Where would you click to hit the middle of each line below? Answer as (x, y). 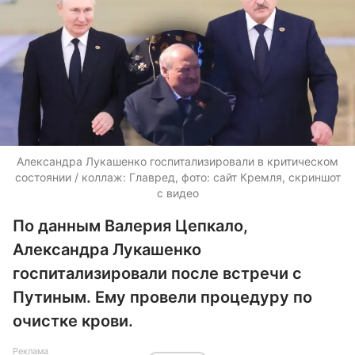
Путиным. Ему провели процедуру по (162, 297)
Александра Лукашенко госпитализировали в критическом (177, 161)
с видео (177, 193)
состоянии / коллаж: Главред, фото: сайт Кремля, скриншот (177, 177)
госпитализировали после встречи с (157, 273)
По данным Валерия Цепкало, (130, 226)
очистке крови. (73, 321)
